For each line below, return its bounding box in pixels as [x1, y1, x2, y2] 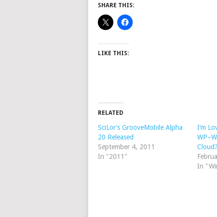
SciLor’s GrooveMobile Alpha [98, 123, 183, 131]
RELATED [98, 109, 124, 116]
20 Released [98, 133, 134, 141]
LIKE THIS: [98, 49, 129, 57]
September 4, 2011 [98, 142, 155, 151]
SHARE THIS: [98, 1, 134, 9]
